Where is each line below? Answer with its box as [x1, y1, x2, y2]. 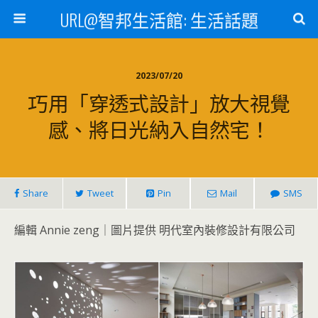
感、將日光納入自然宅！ [48, 114, 270, 143]
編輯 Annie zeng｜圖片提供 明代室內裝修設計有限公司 [14, 222, 295, 238]
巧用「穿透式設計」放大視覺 [28, 87, 290, 117]
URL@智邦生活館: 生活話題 [60, 6, 258, 32]
